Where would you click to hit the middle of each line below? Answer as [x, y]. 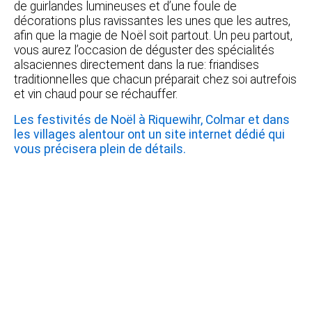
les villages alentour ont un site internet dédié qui [149, 134]
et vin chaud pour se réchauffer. [96, 94]
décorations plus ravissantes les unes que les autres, [152, 21]
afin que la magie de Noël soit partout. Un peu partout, [153, 35]
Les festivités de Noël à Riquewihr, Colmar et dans [152, 119]
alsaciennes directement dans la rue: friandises [136, 64]
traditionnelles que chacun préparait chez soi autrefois [155, 79]
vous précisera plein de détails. [100, 149]
